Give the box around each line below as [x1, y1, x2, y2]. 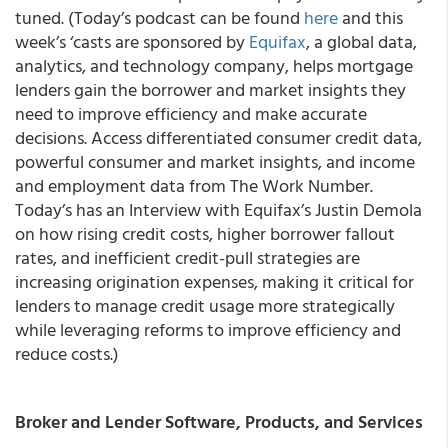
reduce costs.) [15, 340, 119, 367]
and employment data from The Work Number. [15, 172, 373, 199]
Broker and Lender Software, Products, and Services [15, 408, 423, 435]
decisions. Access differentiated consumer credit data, [15, 124, 422, 151]
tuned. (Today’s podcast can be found [15, 4, 304, 31]
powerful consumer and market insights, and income [15, 148, 415, 175]
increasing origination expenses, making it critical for [15, 268, 414, 295]
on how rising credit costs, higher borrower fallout [15, 220, 395, 247]
